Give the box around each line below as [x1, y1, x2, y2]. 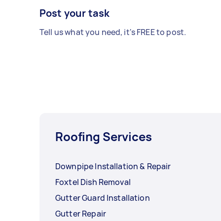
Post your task [39, 6, 110, 20]
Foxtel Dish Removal [55, 177, 131, 188]
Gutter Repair [55, 208, 106, 220]
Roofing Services [55, 128, 152, 145]
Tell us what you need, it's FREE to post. [39, 27, 186, 38]
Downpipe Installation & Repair [55, 161, 171, 172]
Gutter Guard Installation [55, 192, 150, 204]
